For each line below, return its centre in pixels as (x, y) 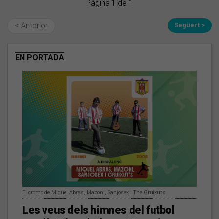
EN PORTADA (40, 57)
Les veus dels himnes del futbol (99, 210)
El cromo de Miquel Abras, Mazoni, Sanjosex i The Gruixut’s (94, 193)
